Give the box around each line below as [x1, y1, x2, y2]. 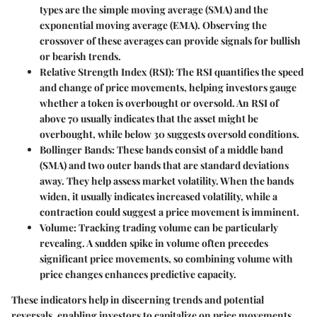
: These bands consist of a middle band [112, 142, 283, 156]
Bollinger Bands [40, 142, 112, 156]
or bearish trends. [40, 49, 121, 63]
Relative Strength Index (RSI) [40, 64, 171, 79]
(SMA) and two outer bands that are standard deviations [40, 158, 289, 172]
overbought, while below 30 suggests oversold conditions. [40, 127, 299, 141]
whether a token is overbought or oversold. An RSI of [40, 96, 279, 110]
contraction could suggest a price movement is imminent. [40, 204, 299, 219]
